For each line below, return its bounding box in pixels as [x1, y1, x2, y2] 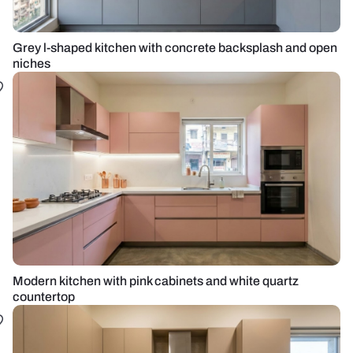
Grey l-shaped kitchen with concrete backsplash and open [13, 41, 337, 54]
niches [13, 57, 50, 70]
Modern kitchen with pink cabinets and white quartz [13, 274, 299, 288]
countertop [13, 290, 75, 303]
